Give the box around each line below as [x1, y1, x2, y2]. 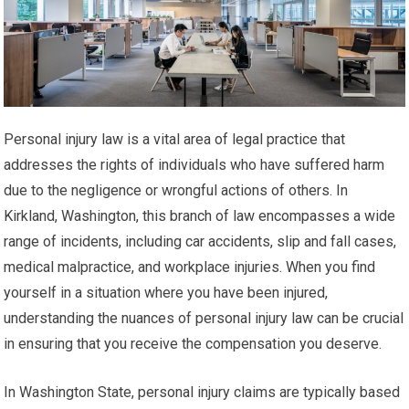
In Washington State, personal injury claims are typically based [4, 383, 401, 402]
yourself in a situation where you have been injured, [4, 284, 329, 302]
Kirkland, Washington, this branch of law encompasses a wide [4, 207, 396, 225]
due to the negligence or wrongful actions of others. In [4, 182, 349, 200]
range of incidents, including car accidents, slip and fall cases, [4, 233, 397, 251]
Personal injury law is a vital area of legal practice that [4, 131, 346, 149]
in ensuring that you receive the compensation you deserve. [4, 335, 383, 353]
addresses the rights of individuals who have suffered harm [4, 156, 385, 174]
